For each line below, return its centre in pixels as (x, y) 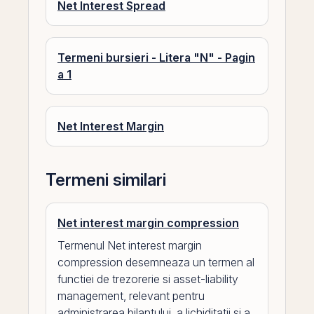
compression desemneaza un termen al (156, 262)
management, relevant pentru (131, 296)
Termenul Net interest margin (130, 245)
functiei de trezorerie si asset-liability (148, 279)
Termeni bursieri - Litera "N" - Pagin (156, 57)
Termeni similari (106, 180)
